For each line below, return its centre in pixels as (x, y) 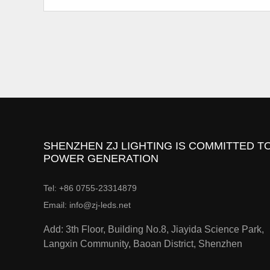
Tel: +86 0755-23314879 (90, 188)
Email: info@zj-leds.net (87, 205)
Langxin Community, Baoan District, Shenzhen (143, 243)
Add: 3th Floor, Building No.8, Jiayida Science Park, (154, 229)
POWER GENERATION (101, 158)
